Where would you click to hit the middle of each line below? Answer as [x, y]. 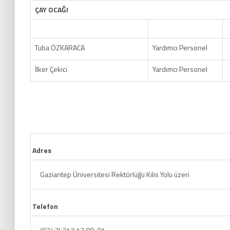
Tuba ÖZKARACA [60, 47]
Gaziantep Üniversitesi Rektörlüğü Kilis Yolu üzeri [115, 174]
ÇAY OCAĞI [52, 9]
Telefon [45, 206]
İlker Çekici [51, 69]
